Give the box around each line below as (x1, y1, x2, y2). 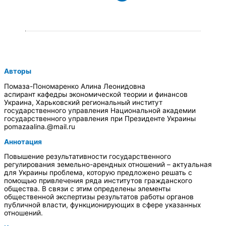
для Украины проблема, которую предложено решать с (4, 168, 192, 177)
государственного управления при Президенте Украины (4, 115, 196, 123)
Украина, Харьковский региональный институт (4, 98, 162, 107)
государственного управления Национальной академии (4, 106, 196, 115)
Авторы (4, 67, 31, 76)
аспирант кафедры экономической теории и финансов (4, 90, 188, 99)
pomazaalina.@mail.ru (4, 123, 75, 131)
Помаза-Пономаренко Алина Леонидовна (4, 82, 145, 91)
